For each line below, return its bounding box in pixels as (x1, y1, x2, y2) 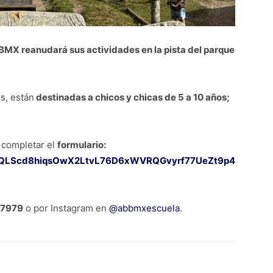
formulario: (57, 139, 106, 151)
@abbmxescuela (109, 202, 180, 214)
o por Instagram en (23, 202, 109, 214)
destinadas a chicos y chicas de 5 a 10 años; (34, 91, 230, 103)
